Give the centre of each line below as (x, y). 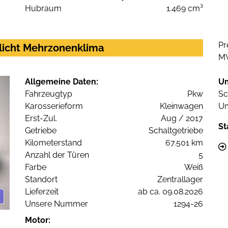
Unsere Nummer (56, 204)
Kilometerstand (53, 143)
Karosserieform (54, 106)
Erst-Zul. (41, 119)
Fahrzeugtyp (49, 94)
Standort (41, 180)
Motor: (38, 220)
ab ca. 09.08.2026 (170, 192)
